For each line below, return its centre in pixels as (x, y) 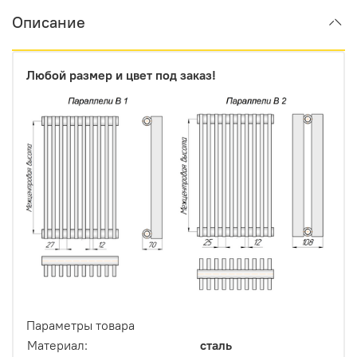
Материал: (57, 345)
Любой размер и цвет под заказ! (121, 75)
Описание (49, 22)
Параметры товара (80, 326)
